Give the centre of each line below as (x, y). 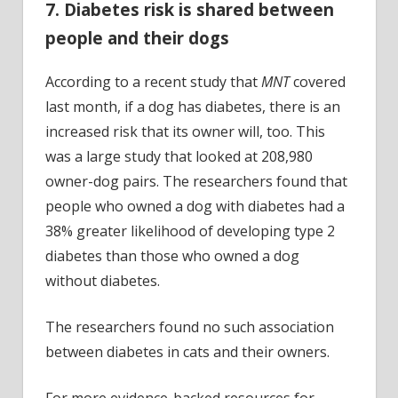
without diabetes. (103, 281)
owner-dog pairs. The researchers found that (196, 182)
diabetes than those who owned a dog (172, 256)
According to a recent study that (153, 82)
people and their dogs (137, 38)
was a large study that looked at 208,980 (179, 157)
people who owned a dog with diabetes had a (195, 207)
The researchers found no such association (190, 327)
